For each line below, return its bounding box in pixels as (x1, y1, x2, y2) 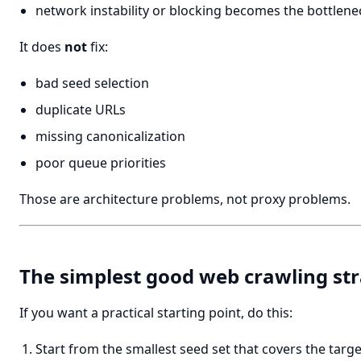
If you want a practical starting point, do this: (19, 304, 293, 322)
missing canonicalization (35, 127, 185, 145)
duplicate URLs (35, 101, 126, 118)
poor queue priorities (35, 154, 166, 172)
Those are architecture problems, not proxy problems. (19, 190, 351, 208)
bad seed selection (35, 74, 149, 92)
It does (19, 38, 64, 56)
